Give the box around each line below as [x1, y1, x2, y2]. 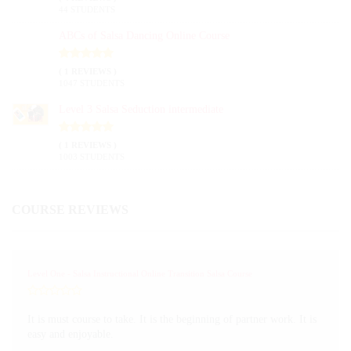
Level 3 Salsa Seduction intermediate [59, 103, 223, 115]
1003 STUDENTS [59, 152, 125, 161]
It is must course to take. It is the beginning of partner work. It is [27, 313, 317, 325]
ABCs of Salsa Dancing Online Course [59, 30, 230, 42]
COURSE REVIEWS [12, 203, 128, 216]
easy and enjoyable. [27, 328, 114, 340]
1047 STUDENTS [59, 78, 125, 88]
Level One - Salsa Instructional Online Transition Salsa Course [27, 270, 252, 278]
